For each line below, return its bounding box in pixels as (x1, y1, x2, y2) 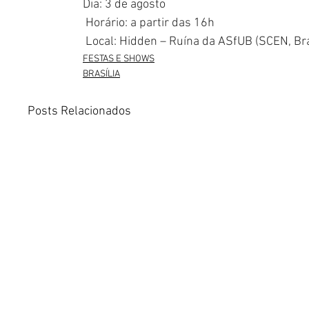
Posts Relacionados (28, 104, 131, 119)
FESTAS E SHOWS (83, 53, 154, 66)
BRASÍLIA (83, 68, 120, 81)
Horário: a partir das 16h (83, 16, 215, 31)
